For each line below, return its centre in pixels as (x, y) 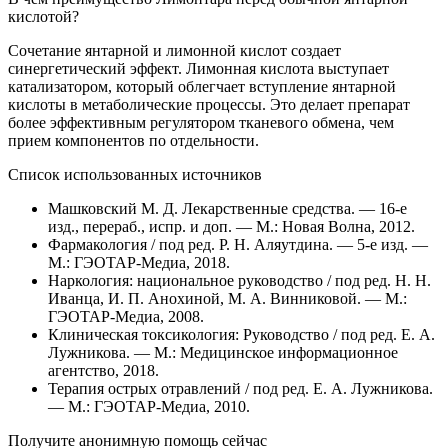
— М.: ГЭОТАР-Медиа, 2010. (149, 406)
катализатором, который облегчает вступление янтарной (202, 86)
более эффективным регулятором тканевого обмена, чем (201, 122)
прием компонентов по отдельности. (133, 140)
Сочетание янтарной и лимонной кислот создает (174, 50)
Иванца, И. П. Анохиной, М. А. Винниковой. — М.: (227, 298)
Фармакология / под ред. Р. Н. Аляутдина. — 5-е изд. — (238, 244)
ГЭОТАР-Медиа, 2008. (128, 316)
